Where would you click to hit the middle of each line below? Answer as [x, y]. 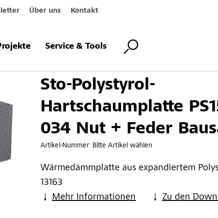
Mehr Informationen [94, 197]
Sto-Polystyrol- [98, 86]
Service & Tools [76, 46]
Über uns [45, 11]
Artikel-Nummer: [67, 145]
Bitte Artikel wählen [123, 145]
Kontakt [84, 11]
